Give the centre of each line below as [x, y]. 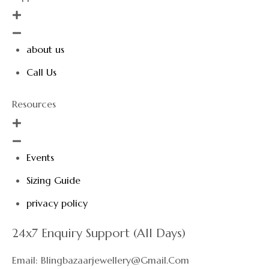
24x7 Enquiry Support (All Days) [99, 233]
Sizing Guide [53, 180]
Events [40, 157]
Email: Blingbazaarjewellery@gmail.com [101, 260]
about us [45, 49]
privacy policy [57, 203]
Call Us [41, 72]
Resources [34, 104]
